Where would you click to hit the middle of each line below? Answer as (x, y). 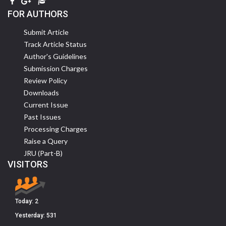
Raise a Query (46, 141)
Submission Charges (56, 68)
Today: (25, 201)
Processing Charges (55, 129)
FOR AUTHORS (38, 14)
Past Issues (42, 117)
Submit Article (46, 32)
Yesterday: (31, 215)
